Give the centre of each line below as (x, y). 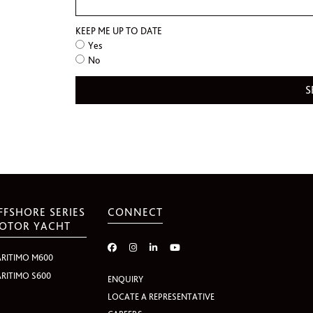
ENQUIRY (126, 279)
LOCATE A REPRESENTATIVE (161, 297)
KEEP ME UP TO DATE (119, 31)
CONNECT (136, 212)
